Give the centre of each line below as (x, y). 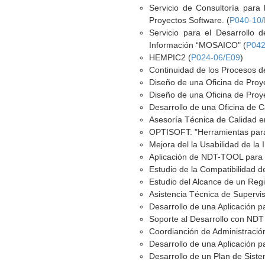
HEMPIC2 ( (170, 57)
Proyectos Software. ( (190, 20)
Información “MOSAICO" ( (198, 45)
